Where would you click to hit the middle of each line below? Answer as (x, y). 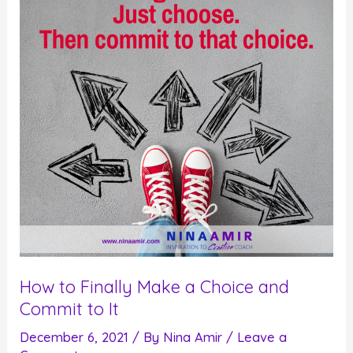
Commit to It (70, 309)
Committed (53, 25)
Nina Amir (195, 338)
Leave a (262, 338)
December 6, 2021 (76, 338)
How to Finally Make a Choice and (155, 287)
